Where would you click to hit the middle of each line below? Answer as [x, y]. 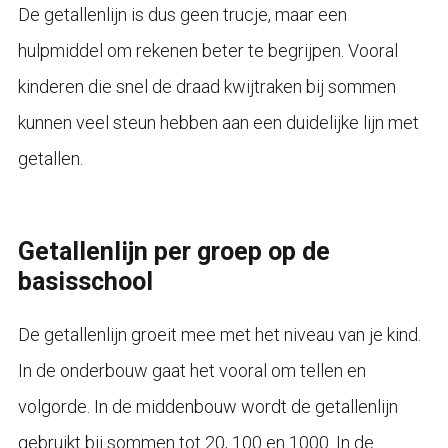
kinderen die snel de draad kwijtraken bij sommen [206, 86]
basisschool [85, 281]
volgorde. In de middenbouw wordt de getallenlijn [207, 406]
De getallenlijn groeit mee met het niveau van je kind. [219, 334]
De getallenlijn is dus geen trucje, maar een [182, 14]
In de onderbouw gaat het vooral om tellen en [191, 370]
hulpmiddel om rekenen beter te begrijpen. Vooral [207, 50]
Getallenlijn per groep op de [173, 251]
